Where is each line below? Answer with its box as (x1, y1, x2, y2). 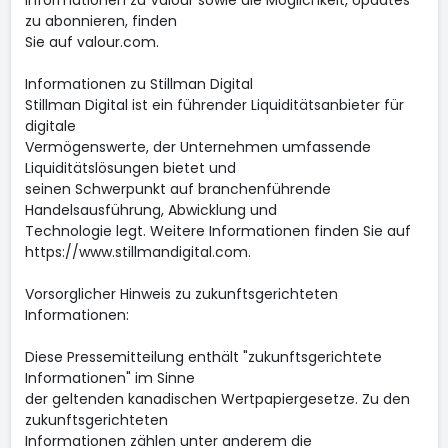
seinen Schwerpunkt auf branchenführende (24, 179, 331, 199)
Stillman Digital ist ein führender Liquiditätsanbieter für (24, 95, 404, 115)
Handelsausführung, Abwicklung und (24, 200, 277, 220)
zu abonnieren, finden (24, 11, 177, 31)
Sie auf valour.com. (24, 32, 159, 52)
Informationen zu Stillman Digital (24, 74, 253, 94)
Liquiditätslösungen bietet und (24, 158, 236, 178)
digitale (24, 116, 76, 136)
